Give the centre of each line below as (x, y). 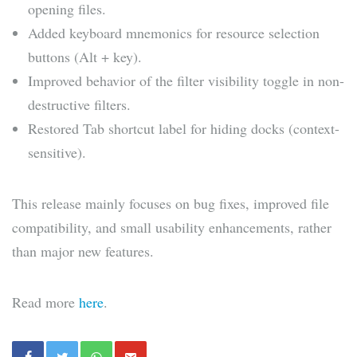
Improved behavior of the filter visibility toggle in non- (186, 81)
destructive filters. (79, 105)
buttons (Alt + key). (85, 57)
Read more (45, 302)
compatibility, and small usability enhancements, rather (172, 228)
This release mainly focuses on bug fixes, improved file (171, 204)
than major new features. (83, 251)
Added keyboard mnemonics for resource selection (174, 33)
